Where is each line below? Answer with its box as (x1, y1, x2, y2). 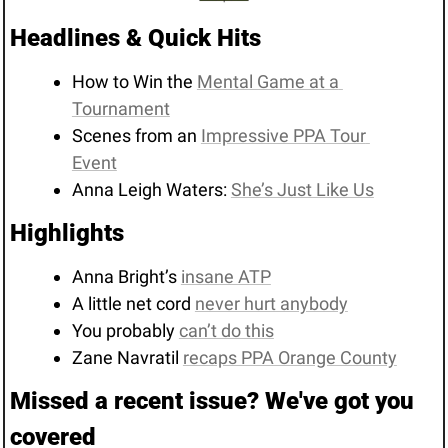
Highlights (9, 218, 130, 247)
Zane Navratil (71, 346, 183, 368)
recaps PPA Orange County (182, 346, 397, 368)
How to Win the (71, 70, 197, 92)
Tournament (71, 97, 170, 119)
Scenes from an (71, 124, 201, 146)
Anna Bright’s (71, 265, 181, 287)
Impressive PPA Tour (200, 124, 366, 146)
